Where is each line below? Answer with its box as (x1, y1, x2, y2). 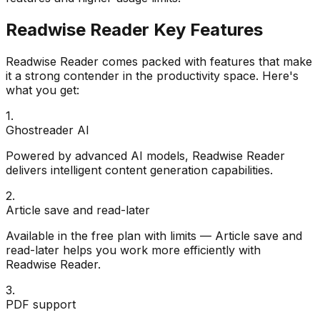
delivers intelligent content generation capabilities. (6, 162, 273, 177)
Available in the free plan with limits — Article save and (6, 228, 302, 243)
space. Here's (220, 68, 299, 83)
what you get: (6, 82, 79, 97)
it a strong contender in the (6, 68, 156, 83)
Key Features (149, 19, 263, 40)
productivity (156, 68, 220, 83)
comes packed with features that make (99, 54, 312, 69)
